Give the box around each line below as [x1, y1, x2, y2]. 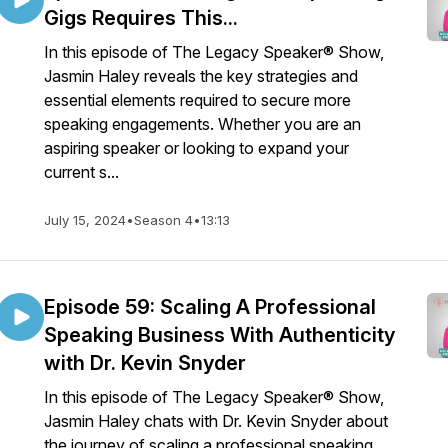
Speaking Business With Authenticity [44, 323, 395, 347]
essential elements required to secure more [44, 90, 351, 110]
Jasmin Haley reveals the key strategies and [44, 66, 358, 86]
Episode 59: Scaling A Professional [44, 295, 376, 319]
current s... [44, 162, 119, 182]
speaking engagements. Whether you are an [44, 114, 361, 134]
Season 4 [134, 212, 193, 228]
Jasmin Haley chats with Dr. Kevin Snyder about [44, 411, 388, 431]
